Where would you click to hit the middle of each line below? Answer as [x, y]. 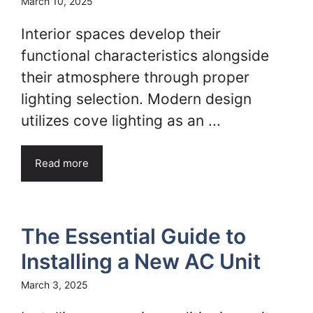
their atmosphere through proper [135, 77]
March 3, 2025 [54, 285]
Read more [62, 163]
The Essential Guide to [133, 236]
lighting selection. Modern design [136, 99]
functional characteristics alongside [145, 56]
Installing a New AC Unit [141, 261]
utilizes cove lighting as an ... [121, 121]
